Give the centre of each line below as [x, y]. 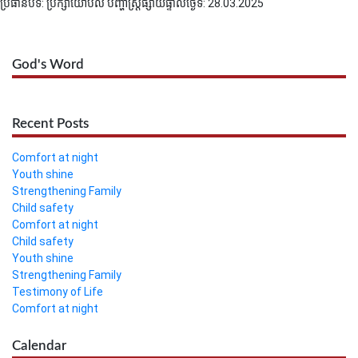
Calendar [39, 346]
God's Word [48, 64]
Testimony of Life [58, 291]
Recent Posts [50, 123]
